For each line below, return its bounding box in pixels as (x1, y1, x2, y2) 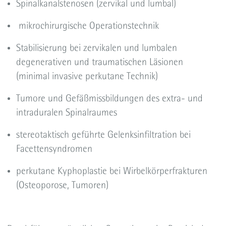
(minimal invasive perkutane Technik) (16, 70, 158, 82)
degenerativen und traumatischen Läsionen (16, 56, 183, 68)
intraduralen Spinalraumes (16, 106, 117, 118)
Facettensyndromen (16, 143, 92, 154)
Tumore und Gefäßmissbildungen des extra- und (16, 92, 203, 104)
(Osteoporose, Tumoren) (16, 179, 108, 191)
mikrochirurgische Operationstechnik (16, 20, 159, 31)
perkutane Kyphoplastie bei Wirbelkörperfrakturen (16, 165, 207, 177)
